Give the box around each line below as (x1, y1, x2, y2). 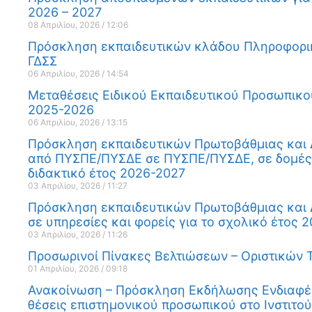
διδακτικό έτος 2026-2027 (28, 165, 185, 180)
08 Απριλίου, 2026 (28, 19, 102, 30)
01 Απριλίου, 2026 (28, 263, 101, 274)
